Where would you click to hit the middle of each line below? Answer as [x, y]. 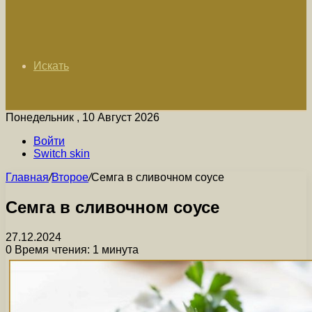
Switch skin [62, 154]
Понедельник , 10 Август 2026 [83, 117]
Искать [51, 66]
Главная [27, 177]
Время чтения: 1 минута [75, 249]
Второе [70, 177]
